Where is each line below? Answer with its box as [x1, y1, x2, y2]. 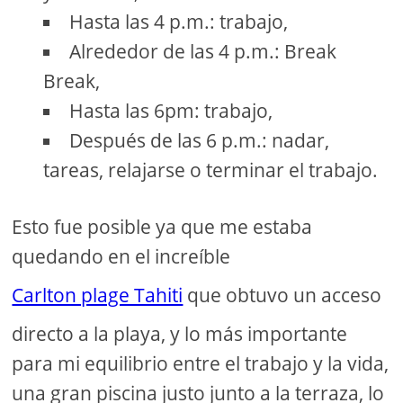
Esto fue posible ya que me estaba [12, 213, 313, 239]
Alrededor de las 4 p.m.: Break [69, 38, 337, 64]
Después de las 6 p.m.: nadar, [69, 127, 330, 153]
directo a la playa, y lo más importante [12, 320, 348, 346]
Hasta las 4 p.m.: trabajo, [69, 8, 289, 34]
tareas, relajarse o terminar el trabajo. [43, 157, 379, 183]
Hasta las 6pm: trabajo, [69, 97, 273, 123]
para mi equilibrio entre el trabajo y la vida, [12, 350, 390, 376]
